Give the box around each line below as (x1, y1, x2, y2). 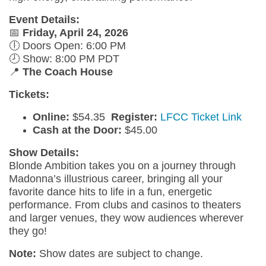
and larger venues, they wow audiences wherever (9, 211, 243, 224)
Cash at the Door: (33, 123, 122, 136)
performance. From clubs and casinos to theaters (9, 198, 241, 211)
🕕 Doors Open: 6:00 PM (9, 39, 126, 52)
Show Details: (9, 146, 79, 159)
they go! (9, 224, 47, 237)
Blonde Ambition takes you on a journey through (9, 159, 236, 172)
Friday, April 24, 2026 (23, 26, 128, 39)
